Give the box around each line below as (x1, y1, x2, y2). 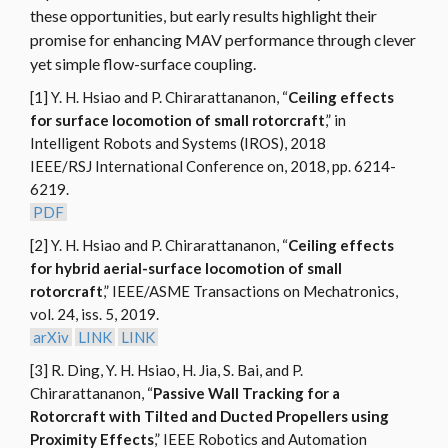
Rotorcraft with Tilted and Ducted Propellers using (30, 407, 389, 426)
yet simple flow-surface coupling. (30, 54, 256, 74)
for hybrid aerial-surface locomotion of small (30, 259, 342, 278)
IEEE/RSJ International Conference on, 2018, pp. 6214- (30, 157, 396, 176)
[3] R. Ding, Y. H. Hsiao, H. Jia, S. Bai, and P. (30, 361, 303, 380)
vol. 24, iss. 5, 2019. (30, 305, 159, 324)
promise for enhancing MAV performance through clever (30, 30, 416, 50)
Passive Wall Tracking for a (153, 384, 340, 403)
